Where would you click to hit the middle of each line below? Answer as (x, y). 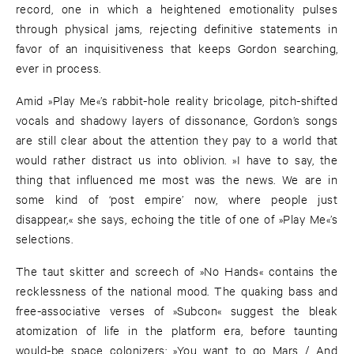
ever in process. (58, 68)
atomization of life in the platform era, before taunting (177, 330)
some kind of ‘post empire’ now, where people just (177, 199)
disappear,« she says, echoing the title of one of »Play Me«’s (177, 219)
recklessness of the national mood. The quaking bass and (177, 291)
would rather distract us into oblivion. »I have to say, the (177, 160)
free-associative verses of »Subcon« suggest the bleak (177, 311)
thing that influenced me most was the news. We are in (177, 179)
